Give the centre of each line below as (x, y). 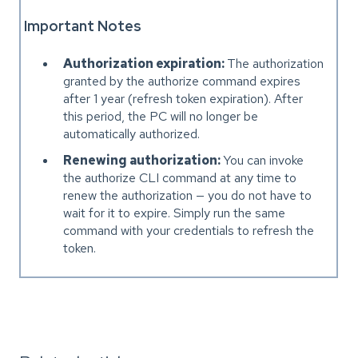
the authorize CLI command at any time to (180, 177)
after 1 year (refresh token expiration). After (183, 98)
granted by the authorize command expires (182, 81)
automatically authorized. (132, 133)
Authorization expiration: (145, 63)
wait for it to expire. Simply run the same (175, 213)
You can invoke (264, 160)
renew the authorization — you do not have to (188, 195)
